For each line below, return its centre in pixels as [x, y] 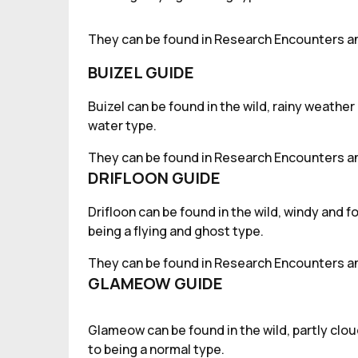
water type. [122, 125]
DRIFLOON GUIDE [154, 178]
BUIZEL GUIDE [141, 72]
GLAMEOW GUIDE [155, 283]
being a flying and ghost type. [176, 231]
